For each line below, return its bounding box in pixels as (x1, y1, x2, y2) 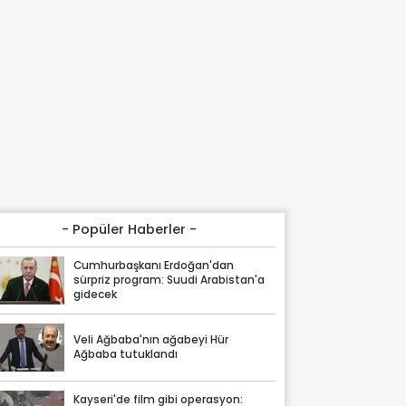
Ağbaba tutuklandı (73, 347, 179, 362)
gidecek (73, 287, 118, 303)
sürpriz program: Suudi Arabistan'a (73, 273, 266, 288)
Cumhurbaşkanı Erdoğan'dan (73, 258, 235, 274)
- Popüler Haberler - (62, 220, 198, 238)
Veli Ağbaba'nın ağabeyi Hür (73, 333, 229, 348)
